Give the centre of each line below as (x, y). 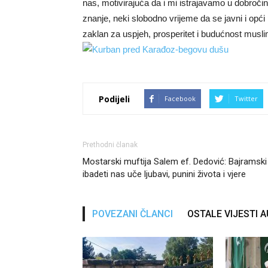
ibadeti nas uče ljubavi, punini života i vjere (164, 174)
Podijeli (114, 99)
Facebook (180, 98)
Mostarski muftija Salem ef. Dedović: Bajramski (175, 162)
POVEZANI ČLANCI (133, 214)
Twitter (246, 98)
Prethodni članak (110, 145)
